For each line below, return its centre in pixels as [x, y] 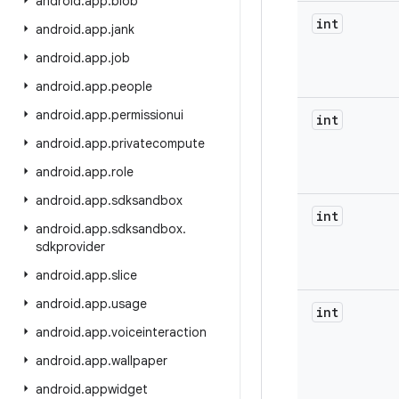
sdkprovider [70, 247]
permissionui [147, 115]
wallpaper [139, 361]
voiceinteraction [159, 332]
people [132, 86]
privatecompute [158, 143]
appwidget [116, 389]
